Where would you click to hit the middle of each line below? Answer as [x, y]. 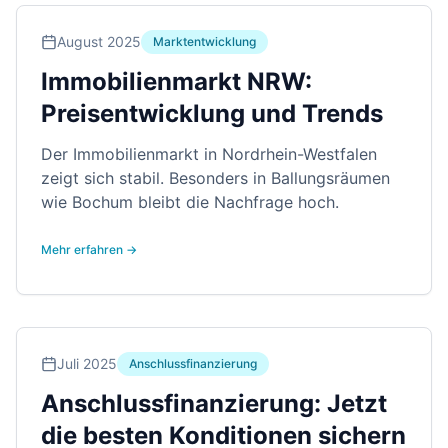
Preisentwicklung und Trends [212, 113]
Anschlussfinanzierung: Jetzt [214, 403]
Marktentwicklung [204, 41]
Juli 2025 [87, 363]
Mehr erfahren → [89, 249]
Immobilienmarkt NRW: [176, 81]
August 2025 [99, 41]
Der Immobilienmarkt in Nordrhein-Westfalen [209, 154]
